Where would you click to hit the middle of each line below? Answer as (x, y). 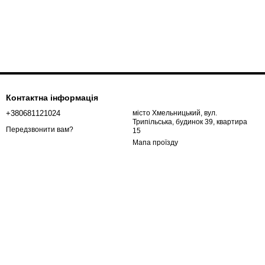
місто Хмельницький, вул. (175, 113)
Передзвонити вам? (40, 129)
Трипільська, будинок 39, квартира (190, 122)
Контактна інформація (52, 98)
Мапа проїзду (155, 143)
